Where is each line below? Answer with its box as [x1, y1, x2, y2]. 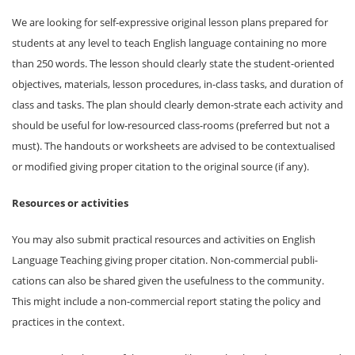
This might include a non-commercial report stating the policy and [12, 293, 321, 308]
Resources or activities [12, 195, 128, 210]
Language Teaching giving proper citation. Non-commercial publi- [12, 252, 318, 267]
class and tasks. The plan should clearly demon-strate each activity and [12, 97, 343, 112]
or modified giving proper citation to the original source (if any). [12, 158, 309, 174]
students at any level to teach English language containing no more [12, 35, 326, 50]
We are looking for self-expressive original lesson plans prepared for [12, 14, 328, 29]
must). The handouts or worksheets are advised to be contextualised [12, 138, 335, 153]
